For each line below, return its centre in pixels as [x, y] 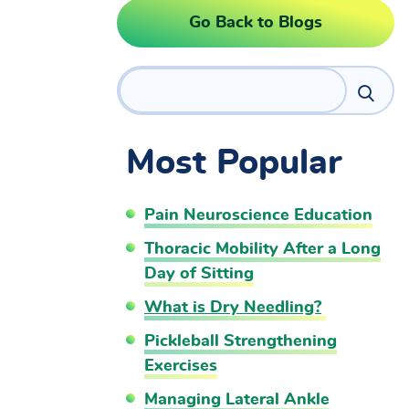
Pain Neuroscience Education [258, 215]
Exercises [181, 366]
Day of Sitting [199, 274]
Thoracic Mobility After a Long [262, 249]
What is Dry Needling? [233, 308]
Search [150, 81]
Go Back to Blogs [256, 23]
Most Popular [234, 163]
